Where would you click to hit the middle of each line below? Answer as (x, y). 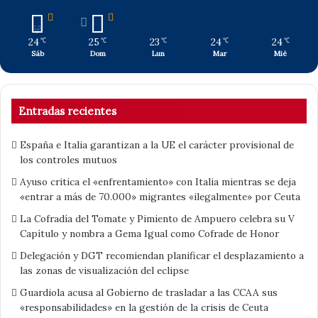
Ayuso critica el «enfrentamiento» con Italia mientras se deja (158, 181)
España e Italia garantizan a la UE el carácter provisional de (157, 144)
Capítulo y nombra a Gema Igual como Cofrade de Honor (149, 233)
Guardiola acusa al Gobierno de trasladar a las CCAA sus (149, 292)
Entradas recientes (67, 111)
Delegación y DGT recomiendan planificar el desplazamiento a (162, 255)
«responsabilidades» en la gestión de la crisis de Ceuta (144, 307)
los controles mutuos (68, 159)
